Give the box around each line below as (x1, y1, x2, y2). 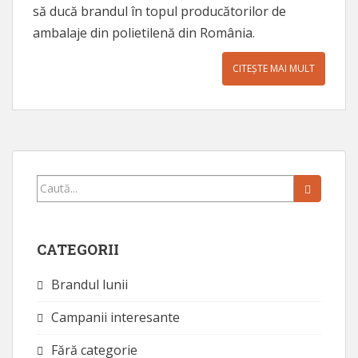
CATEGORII (37, 239, 119, 259)
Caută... (36, 175, 79, 191)
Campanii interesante (51, 308, 180, 326)
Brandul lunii (51, 275, 128, 293)
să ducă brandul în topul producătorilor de (33, 2, 286, 20)
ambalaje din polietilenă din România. (33, 23, 255, 42)
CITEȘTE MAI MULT (233, 61, 315, 75)
